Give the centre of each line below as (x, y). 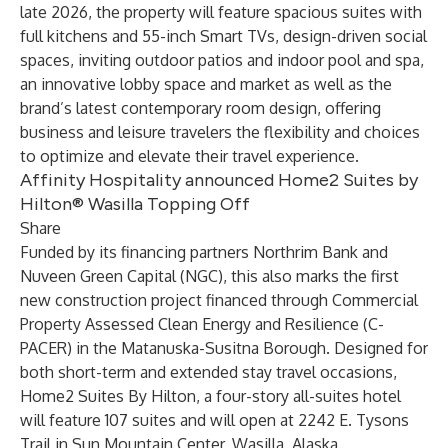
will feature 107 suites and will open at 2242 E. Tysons (214, 420)
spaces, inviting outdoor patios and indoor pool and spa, (222, 60)
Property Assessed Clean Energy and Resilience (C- (202, 324)
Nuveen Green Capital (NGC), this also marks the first (209, 276)
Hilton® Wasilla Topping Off (135, 204)
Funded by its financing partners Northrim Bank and (204, 252)
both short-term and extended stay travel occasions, (208, 372)
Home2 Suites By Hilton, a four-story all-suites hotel (210, 396)
